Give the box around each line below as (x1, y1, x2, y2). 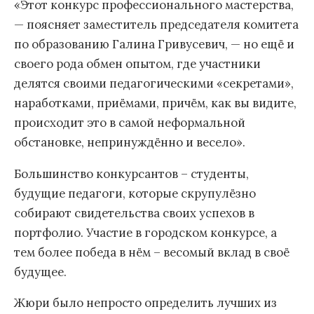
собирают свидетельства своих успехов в (14, 205, 254, 221)
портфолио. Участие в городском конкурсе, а (14, 224, 277, 240)
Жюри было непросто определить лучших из (14, 295, 277, 311)
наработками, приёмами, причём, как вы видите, (14, 95, 296, 111)
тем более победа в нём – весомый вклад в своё (14, 244, 289, 260)
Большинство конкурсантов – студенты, (14, 165, 249, 182)
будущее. (14, 264, 67, 280)
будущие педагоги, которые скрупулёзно (14, 185, 256, 201)
